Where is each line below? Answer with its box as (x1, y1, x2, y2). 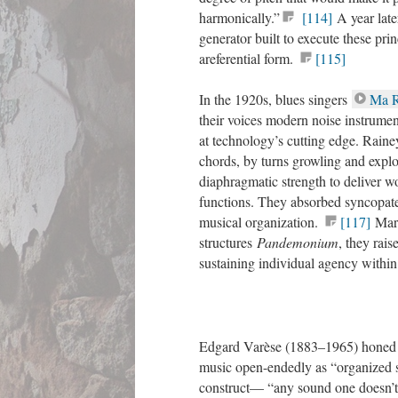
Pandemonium (257, 233, 338, 251)
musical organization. (199, 212, 322, 231)
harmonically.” (199, 8, 280, 27)
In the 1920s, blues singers (199, 90, 352, 108)
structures (199, 233, 257, 251)
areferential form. (199, 49, 298, 68)
